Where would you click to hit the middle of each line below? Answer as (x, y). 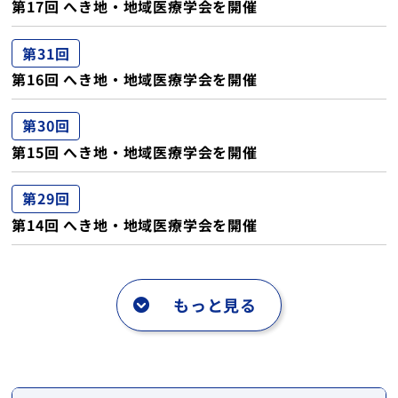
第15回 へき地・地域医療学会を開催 (135, 151)
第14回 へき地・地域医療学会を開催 (135, 224)
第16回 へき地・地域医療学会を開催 (135, 80)
